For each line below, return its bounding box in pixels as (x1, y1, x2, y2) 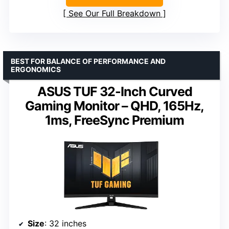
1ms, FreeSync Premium (45, 112, 184, 128)
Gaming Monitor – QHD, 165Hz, (25, 98, 204, 114)
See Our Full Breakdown (68, 8, 161, 19)
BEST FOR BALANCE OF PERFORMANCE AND (11, 57, 166, 66)
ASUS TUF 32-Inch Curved (37, 84, 192, 100)
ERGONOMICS (11, 65, 61, 74)
